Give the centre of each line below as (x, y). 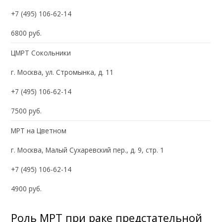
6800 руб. (27, 33)
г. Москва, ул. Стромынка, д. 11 (62, 72)
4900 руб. (27, 188)
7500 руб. (27, 111)
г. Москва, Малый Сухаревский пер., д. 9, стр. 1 (88, 150)
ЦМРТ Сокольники (41, 53)
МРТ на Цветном (39, 130)
